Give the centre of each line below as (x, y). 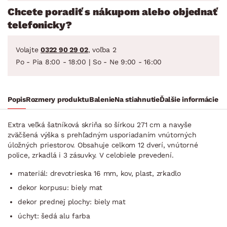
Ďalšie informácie (189, 99)
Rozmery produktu (57, 99)
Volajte (28, 49)
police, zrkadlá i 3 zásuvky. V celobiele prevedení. (91, 155)
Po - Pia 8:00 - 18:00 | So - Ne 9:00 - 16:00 (89, 62)
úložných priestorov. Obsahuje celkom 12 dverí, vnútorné (103, 145)
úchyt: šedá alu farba (54, 216)
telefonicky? (40, 25)
